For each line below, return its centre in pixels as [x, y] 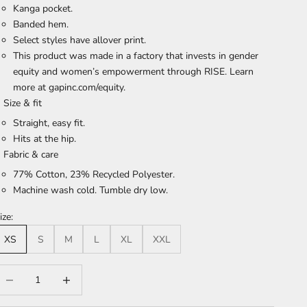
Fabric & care [31, 155]
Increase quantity [87, 272]
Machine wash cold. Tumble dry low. [91, 191]
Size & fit [23, 103]
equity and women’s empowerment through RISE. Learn [134, 72]
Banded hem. [41, 25]
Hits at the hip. [45, 139]
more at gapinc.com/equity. [70, 88]
